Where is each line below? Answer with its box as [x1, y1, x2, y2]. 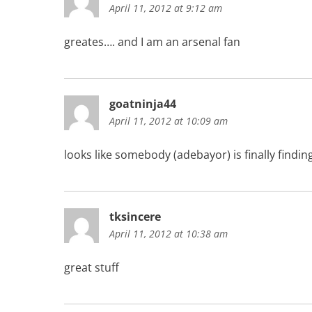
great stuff [64, 259, 119, 275]
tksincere [109, 208, 161, 224]
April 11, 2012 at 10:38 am [109, 226, 228, 240]
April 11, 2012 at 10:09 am [109, 114, 228, 127]
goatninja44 [109, 95, 176, 111]
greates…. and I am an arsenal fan [64, 33, 240, 49]
